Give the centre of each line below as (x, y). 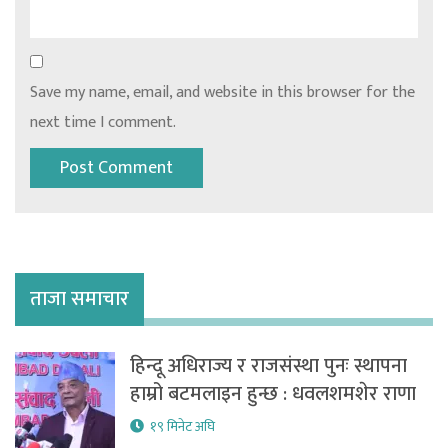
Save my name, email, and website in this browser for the (222, 93)
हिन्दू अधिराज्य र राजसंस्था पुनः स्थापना (268, 366)
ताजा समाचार (79, 299)
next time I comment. (103, 123)
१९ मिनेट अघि (182, 427)
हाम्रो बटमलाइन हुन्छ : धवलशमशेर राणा (273, 394)
